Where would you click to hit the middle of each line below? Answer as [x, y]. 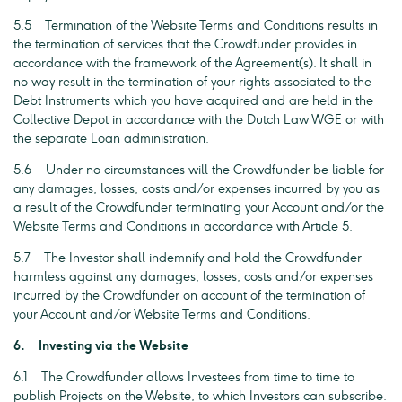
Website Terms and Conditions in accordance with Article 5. [183, 227]
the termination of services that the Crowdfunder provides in [185, 44]
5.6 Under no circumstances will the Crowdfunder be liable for [199, 170]
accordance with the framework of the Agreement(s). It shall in [192, 63]
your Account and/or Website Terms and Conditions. [162, 315]
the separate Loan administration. [111, 139]
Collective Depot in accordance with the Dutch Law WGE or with [199, 120]
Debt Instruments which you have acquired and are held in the [193, 101]
